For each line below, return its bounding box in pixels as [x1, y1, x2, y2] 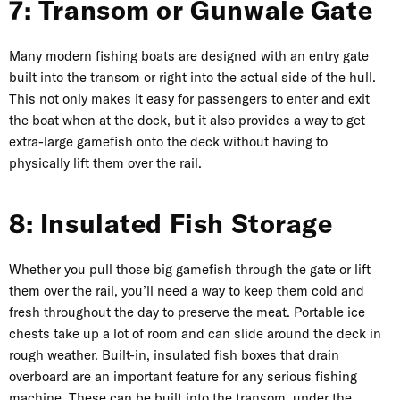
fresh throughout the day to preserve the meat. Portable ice [9, 304, 365, 321]
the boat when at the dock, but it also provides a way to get [9, 112, 365, 129]
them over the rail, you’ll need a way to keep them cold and [9, 282, 364, 300]
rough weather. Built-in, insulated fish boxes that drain [9, 346, 339, 364]
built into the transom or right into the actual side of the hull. [9, 69, 376, 87]
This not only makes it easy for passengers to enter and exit [9, 90, 370, 108]
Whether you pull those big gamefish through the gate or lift [9, 261, 371, 279]
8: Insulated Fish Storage [9, 207, 333, 241]
